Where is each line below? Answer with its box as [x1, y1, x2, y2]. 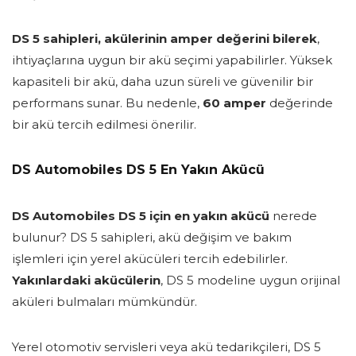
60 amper [203, 95, 266, 111]
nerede [269, 208, 317, 224]
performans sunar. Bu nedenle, [12, 95, 203, 111]
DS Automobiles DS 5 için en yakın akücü [12, 208, 269, 224]
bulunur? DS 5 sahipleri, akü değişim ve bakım [12, 230, 292, 246]
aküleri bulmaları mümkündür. [12, 294, 197, 310]
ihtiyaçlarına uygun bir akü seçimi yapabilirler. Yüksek [12, 52, 332, 68]
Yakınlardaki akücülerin [12, 273, 161, 288]
